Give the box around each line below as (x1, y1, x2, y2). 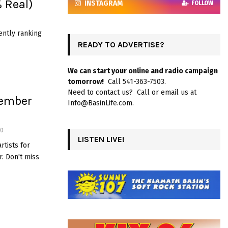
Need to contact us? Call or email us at (68, 88, 196, 97)
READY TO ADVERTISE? (78, 39, 164, 49)
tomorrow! (68, 77, 104, 86)
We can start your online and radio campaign (68, 66, 218, 75)
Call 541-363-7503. (104, 77, 166, 86)
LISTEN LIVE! (78, 134, 125, 144)
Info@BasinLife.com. (68, 98, 134, 107)
